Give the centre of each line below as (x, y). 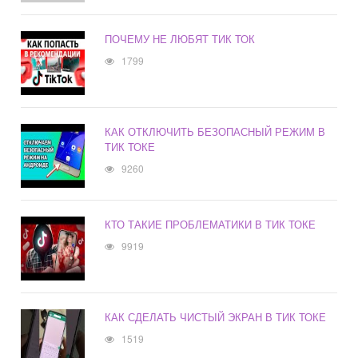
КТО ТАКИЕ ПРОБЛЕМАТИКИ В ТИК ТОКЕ (211, 225)
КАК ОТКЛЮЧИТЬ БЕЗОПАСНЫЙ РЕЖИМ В (215, 132)
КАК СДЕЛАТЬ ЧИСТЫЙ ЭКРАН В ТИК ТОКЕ (216, 317)
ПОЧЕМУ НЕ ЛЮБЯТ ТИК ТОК (180, 39)
